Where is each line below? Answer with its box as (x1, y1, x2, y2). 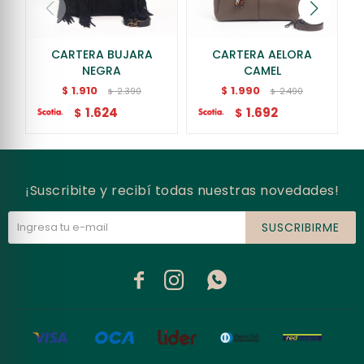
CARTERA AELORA (212, 45, 313, 63)
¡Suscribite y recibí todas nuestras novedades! (25, 180, 339, 200)
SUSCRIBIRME (262, 219, 340, 236)
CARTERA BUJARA (50, 45, 153, 63)
